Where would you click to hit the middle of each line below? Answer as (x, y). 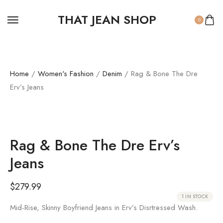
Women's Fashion (66, 74)
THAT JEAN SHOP (107, 20)
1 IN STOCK (195, 196)
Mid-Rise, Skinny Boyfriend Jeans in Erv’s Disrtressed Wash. (104, 208)
